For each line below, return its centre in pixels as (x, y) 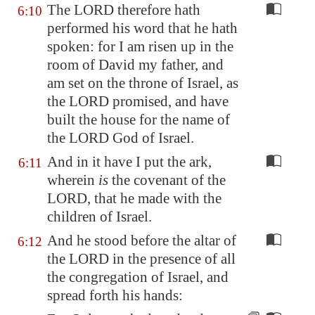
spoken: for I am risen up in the (140, 46)
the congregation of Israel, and (138, 277)
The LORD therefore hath (124, 10)
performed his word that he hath (142, 28)
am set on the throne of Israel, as (143, 83)
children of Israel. (99, 217)
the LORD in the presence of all (141, 259)
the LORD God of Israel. (121, 138)
